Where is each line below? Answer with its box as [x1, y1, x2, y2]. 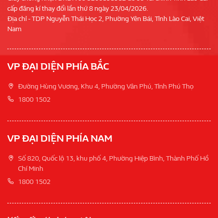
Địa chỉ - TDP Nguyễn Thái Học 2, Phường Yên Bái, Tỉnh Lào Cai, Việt [7, 15, 204, 23]
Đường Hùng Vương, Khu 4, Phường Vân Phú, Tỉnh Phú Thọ [18, 82, 194, 91]
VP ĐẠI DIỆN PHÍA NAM [7, 133, 112, 145]
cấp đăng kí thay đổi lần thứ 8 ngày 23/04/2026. [7, 4, 148, 13]
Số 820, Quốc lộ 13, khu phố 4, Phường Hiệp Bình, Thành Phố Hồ [18, 154, 209, 163]
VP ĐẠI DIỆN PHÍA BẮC [7, 61, 109, 73]
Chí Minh [18, 164, 43, 173]
